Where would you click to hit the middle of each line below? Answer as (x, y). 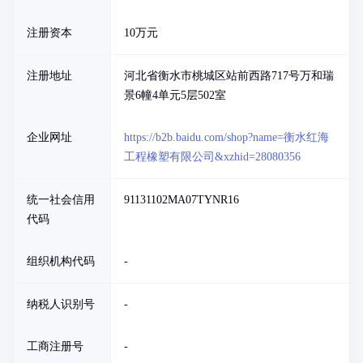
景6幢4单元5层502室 (175, 95)
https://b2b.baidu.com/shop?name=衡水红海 (226, 137)
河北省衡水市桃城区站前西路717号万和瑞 (229, 76)
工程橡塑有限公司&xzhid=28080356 (212, 157)
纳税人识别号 (61, 304)
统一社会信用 (61, 200)
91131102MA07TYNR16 (181, 200)
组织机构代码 (61, 261)
